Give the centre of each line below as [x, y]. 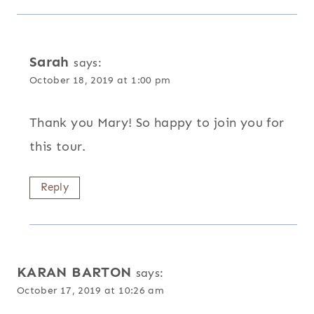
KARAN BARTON [74, 272]
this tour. [58, 147]
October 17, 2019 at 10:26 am [91, 291]
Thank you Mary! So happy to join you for [157, 123]
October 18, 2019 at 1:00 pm [100, 80]
